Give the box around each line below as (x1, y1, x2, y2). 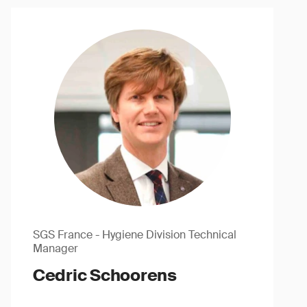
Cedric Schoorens (32, 265, 177, 286)
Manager (32, 241, 78, 256)
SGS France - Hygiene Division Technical (32, 228, 236, 242)
